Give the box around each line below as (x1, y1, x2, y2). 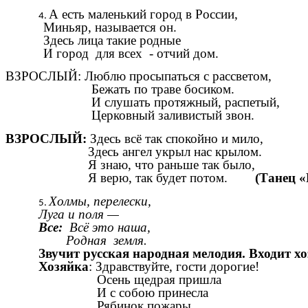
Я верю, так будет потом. (5, 170, 255, 186)
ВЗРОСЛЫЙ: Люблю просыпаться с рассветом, (5, 69, 272, 84)
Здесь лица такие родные (5, 32, 181, 47)
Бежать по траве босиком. (5, 82, 234, 97)
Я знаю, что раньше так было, (5, 157, 255, 173)
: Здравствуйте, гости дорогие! (89, 258, 259, 274)
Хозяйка (38, 258, 89, 274)
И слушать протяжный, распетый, (5, 95, 280, 110)
